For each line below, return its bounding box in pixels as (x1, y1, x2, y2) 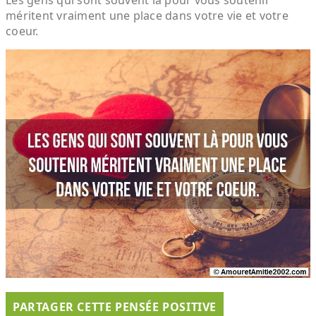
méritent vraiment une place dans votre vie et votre (6, 7, 288, 23)
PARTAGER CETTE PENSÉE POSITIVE (13, 298, 217, 315)
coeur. (6, 23, 39, 39)
